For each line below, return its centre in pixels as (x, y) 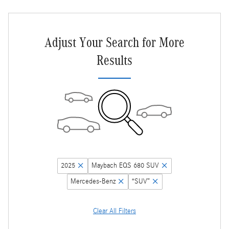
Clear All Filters (114, 211)
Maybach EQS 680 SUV (125, 166)
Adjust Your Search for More (114, 43)
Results (114, 61)
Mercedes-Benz (93, 182)
